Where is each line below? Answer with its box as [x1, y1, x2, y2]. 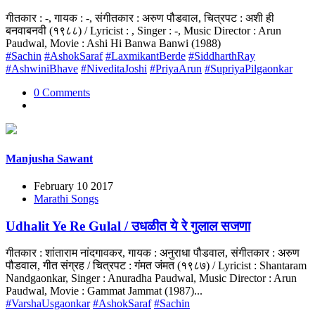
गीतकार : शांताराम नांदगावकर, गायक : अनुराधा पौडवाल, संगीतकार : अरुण [6, 247, 300, 259]
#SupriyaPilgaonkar [205, 63, 292, 75]
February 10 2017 [34, 179, 113, 192]
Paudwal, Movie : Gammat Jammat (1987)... [6, 285, 202, 297]
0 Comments [34, 86, 90, 99]
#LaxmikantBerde [105, 50, 186, 63]
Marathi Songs [34, 192, 98, 205]
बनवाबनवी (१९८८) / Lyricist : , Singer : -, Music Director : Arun [6, 25, 281, 37]
